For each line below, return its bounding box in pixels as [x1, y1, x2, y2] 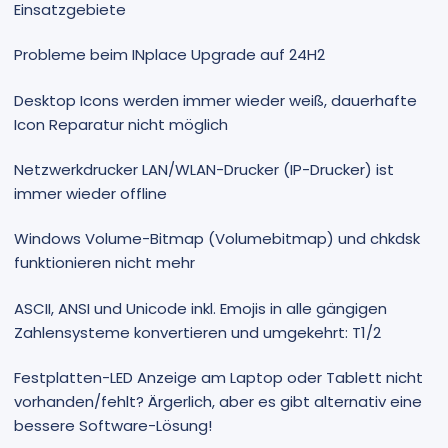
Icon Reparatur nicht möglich [14, 113, 228, 135]
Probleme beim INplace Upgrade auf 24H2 [14, 44, 325, 66]
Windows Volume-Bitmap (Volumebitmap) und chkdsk [14, 228, 420, 250]
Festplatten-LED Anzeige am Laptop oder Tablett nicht [14, 367, 423, 389]
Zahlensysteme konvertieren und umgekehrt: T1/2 [14, 321, 381, 343]
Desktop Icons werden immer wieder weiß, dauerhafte [14, 89, 417, 111]
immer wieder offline [14, 183, 167, 205]
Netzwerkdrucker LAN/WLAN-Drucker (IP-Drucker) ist [14, 159, 394, 181]
